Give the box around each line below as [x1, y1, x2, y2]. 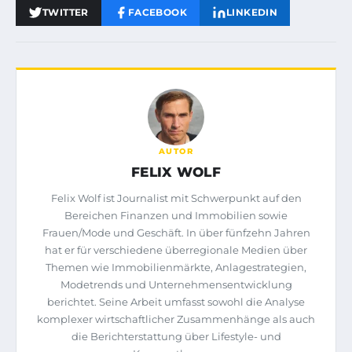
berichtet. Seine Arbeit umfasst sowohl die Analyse [47, 295, 305, 308]
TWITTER [42, 5, 89, 18]
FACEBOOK [127, 5, 188, 18]
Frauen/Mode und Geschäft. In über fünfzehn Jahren [42, 225, 310, 239]
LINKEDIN [226, 5, 278, 18]
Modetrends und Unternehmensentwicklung [60, 277, 292, 291]
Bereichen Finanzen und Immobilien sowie [64, 208, 288, 222]
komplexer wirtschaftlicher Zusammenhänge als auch [37, 312, 315, 325]
